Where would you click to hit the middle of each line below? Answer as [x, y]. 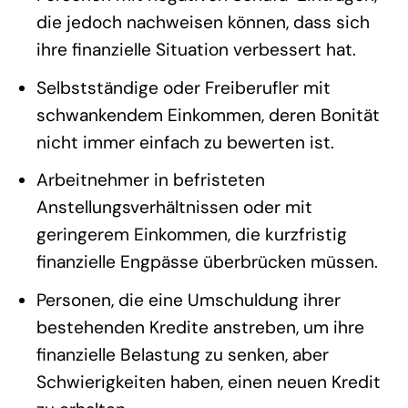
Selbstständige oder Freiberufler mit [183, 87]
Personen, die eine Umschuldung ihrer [188, 300]
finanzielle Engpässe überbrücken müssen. [207, 262]
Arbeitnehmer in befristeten [150, 180]
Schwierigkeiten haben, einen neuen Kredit [208, 382]
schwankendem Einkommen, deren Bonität [208, 115]
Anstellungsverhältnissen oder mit [174, 208]
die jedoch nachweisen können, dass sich [203, 23]
